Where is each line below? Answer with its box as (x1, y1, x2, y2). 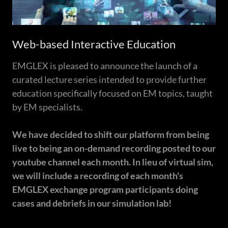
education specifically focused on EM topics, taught (12, 88, 213, 99)
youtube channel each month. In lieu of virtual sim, (12, 156, 213, 168)
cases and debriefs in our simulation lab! (12, 197, 172, 209)
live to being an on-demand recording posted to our (12, 142, 216, 154)
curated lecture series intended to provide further (12, 74, 207, 85)
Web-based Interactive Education (12, 37, 176, 51)
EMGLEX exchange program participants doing (12, 184, 198, 195)
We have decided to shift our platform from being (12, 129, 209, 140)
